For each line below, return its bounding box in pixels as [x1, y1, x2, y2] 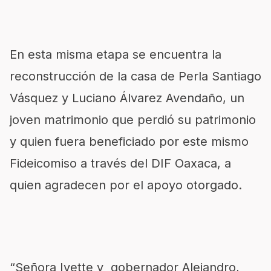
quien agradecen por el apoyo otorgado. [10, 178, 242, 192]
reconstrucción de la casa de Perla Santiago [10, 69, 261, 83]
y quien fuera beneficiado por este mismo [10, 134, 249, 149]
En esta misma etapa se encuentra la [10, 47, 221, 62]
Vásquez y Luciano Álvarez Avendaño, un [10, 91, 244, 105]
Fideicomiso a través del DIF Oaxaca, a [10, 156, 231, 171]
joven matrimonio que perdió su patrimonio [10, 113, 256, 127]
